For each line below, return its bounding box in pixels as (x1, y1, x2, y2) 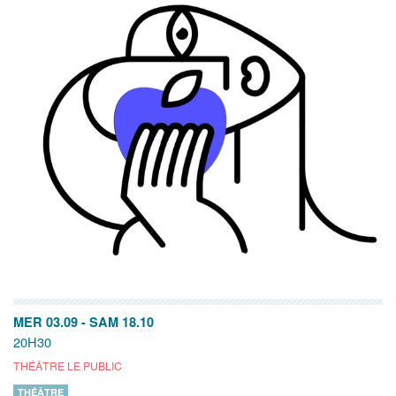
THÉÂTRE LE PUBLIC (13, 357, 122, 373)
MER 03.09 (13, 312, 78, 331)
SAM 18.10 (89, 312, 154, 331)
